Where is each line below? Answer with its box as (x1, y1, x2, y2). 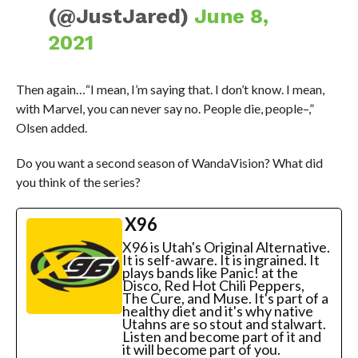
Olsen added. (15, 120, 87, 136)
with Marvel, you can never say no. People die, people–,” (15, 101, 314, 117)
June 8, (194, 4, 269, 29)
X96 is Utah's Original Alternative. (121, 238, 330, 257)
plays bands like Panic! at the (121, 264, 298, 282)
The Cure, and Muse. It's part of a (121, 289, 328, 308)
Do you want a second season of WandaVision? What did (15, 155, 323, 171)
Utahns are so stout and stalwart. (121, 315, 326, 333)
